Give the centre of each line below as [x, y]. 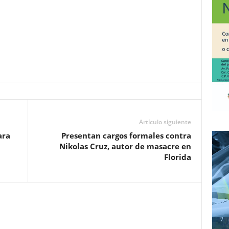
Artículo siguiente [165, 122]
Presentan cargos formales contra [126, 135]
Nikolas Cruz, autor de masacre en [125, 146]
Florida [177, 157]
